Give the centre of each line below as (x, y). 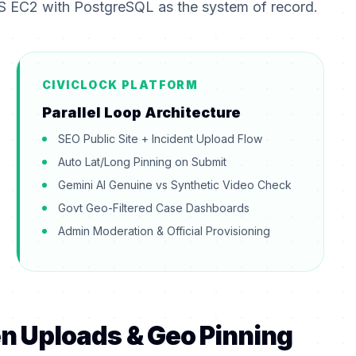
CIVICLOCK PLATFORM (120, 85)
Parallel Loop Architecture (141, 113)
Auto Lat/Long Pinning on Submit (142, 162)
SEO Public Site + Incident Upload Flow (160, 139)
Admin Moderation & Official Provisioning (164, 231)
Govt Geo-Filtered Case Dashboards (154, 208)
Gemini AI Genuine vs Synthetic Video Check (175, 185)
